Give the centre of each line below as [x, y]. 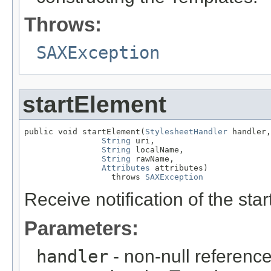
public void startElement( [85, 132]
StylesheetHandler [186, 132]
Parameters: [81, 229]
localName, [157, 150]
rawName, [152, 159]
